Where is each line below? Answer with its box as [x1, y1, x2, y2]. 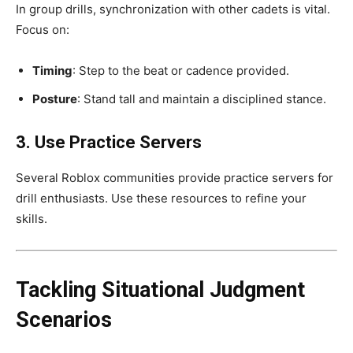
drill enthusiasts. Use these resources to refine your [16, 191, 307, 206]
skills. [16, 211, 47, 227]
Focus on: [16, 22, 69, 38]
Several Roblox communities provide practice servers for [16, 170, 333, 186]
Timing [32, 63, 72, 79]
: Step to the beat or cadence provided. [72, 63, 289, 79]
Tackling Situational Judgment [16, 277, 305, 303]
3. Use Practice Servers [16, 132, 202, 153]
